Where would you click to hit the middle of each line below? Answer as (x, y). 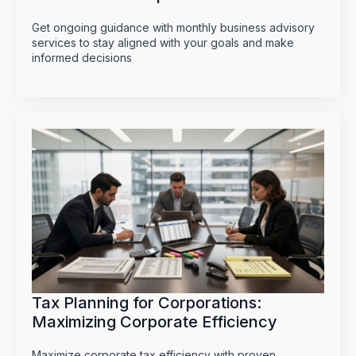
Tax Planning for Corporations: (147, 303)
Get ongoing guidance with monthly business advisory (173, 28)
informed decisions (82, 58)
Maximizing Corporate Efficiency (155, 322)
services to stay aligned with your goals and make (163, 43)
